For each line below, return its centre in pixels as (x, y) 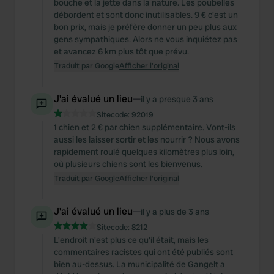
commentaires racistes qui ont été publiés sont (143, 252)
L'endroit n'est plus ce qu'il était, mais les (131, 240)
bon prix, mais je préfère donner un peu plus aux (145, 27)
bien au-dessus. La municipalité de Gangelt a (139, 264)
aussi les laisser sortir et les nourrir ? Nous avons (147, 139)
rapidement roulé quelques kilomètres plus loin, (144, 152)
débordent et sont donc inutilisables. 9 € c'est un (146, 15)
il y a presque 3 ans (177, 99)
